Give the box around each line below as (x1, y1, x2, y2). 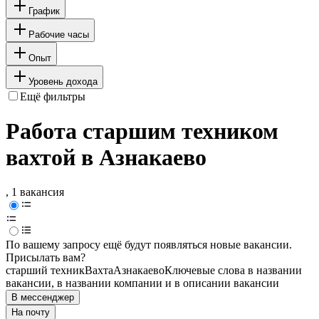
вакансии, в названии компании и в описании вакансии (6, 277, 279, 290)
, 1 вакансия (6, 186, 64, 199)
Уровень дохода (28, 75, 98, 87)
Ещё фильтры (20, 90, 85, 103)
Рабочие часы (28, 28, 89, 40)
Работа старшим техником (6, 118, 278, 145)
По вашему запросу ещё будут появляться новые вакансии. (6, 239, 292, 251)
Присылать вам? (6, 251, 85, 264)
